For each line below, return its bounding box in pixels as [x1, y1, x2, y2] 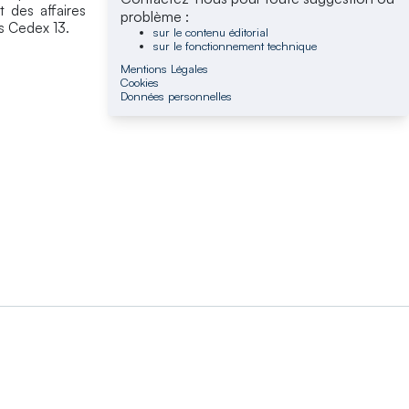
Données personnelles [121, 88, 233, 103]
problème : [121, 6, 190, 26]
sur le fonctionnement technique [152, 37, 317, 53]
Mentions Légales [121, 60, 209, 76]
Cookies [121, 74, 160, 89]
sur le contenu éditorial [152, 24, 268, 39]
